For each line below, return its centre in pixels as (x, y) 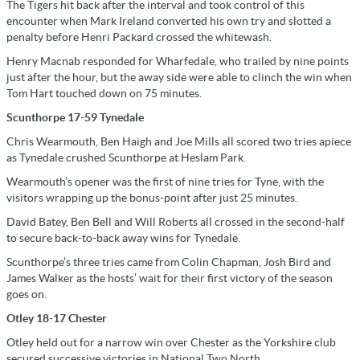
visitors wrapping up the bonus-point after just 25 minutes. (152, 198)
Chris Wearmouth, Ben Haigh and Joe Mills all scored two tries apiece (179, 142)
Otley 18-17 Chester (57, 319)
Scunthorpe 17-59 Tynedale (75, 118)
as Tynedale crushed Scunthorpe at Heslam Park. (126, 158)
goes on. (27, 295)
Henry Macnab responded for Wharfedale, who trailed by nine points (178, 61)
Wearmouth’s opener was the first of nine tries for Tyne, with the (165, 182)
